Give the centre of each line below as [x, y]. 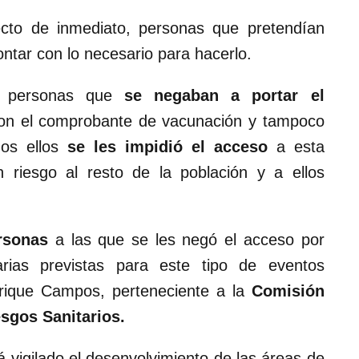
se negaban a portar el [224, 96]
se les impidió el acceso [167, 147]
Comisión [288, 291]
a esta [296, 147]
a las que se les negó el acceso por [190, 240]
